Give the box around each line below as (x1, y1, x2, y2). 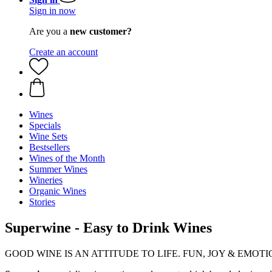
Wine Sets (29, 131, 67, 141)
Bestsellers (29, 142, 70, 152)
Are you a (29, 26, 70, 36)
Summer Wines (29, 164, 87, 174)
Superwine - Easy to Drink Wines (5, 219, 212, 236)
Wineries (29, 175, 63, 185)
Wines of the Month (29, 153, 105, 163)
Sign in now (29, 5, 76, 16)
